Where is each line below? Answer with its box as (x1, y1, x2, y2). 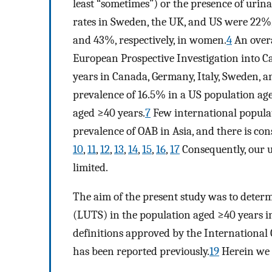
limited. (73, 160, 108, 174)
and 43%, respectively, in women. (73, 33, 226, 47)
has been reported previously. (73, 245, 209, 259)
